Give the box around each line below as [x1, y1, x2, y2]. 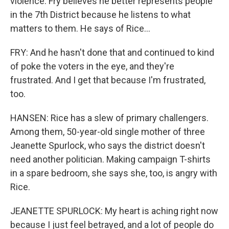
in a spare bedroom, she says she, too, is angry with [10, 168, 217, 178]
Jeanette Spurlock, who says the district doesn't [10, 140, 205, 151]
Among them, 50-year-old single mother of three [10, 126, 205, 137]
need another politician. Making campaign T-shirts [10, 154, 211, 165]
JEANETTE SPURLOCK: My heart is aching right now [10, 205, 218, 216]
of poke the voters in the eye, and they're [10, 61, 174, 72]
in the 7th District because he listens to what [10, 9, 191, 20]
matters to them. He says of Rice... [10, 23, 150, 34]
